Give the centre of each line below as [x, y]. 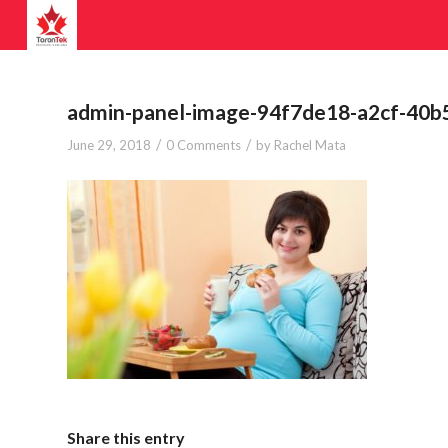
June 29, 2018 [109, 145]
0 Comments [203, 145]
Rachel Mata [310, 145]
